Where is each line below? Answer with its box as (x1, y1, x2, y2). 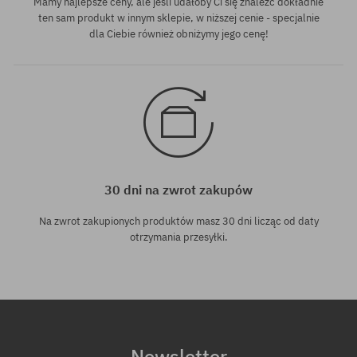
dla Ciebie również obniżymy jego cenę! (88, 26, 269, 41)
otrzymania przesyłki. (129, 229, 228, 244)
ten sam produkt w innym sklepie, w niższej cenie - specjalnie (37, 10, 320, 25)
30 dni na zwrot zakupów (104, 181, 253, 198)
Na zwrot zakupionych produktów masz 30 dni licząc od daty (38, 214, 319, 228)
